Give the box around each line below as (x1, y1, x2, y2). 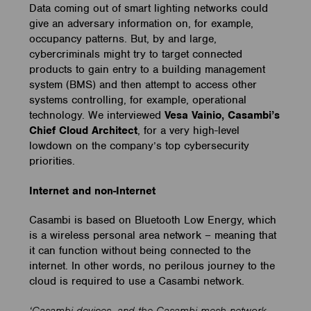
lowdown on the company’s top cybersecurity (29, 138, 250, 153)
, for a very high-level (137, 123, 240, 137)
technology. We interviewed (29, 108, 165, 122)
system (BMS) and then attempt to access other (29, 77, 258, 92)
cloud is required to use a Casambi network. (29, 274, 255, 289)
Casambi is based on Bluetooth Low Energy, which (29, 213, 277, 228)
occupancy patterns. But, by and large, (29, 31, 217, 46)
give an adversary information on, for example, (29, 16, 254, 31)
